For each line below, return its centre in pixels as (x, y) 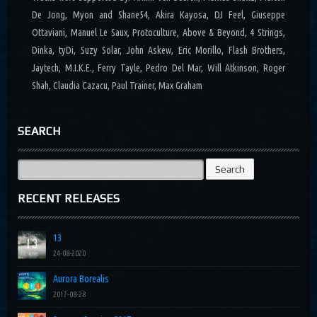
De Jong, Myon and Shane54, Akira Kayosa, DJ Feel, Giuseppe (158, 15)
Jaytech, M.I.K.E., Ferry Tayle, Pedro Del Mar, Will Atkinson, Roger (158, 68)
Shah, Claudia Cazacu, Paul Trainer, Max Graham (117, 86)
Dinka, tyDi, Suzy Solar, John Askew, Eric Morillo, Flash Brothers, (158, 51)
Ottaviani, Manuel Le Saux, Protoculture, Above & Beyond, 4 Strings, (158, 33)
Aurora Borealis (81, 279)
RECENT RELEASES (69, 199)
